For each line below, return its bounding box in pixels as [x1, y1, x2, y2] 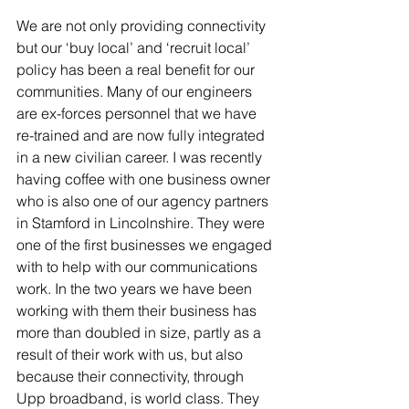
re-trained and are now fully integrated [16, 126, 268, 144]
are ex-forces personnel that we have [16, 104, 260, 122]
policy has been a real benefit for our [16, 60, 258, 79]
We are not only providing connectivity [16, 16, 269, 35]
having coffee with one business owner [16, 170, 274, 188]
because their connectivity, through [16, 367, 247, 385]
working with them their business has [16, 301, 260, 320]
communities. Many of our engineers [16, 82, 256, 100]
